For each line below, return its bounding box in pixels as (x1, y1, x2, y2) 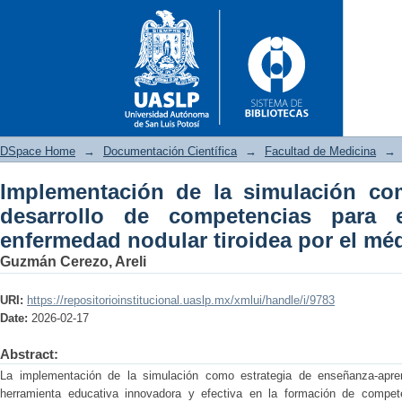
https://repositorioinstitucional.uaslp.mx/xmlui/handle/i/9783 (27, 293, 335, 307)
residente (89, 251, 184, 275)
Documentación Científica (103, 144, 237, 158)
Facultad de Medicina (265, 144, 376, 158)
